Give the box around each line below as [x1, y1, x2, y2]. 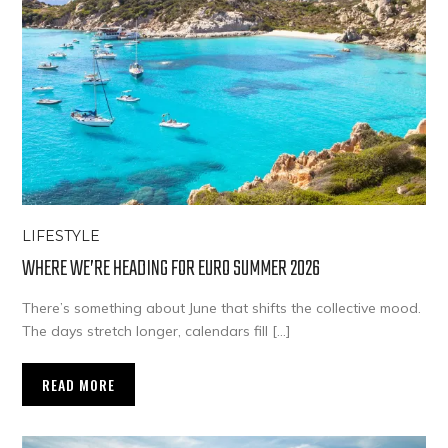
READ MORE [42, 374, 116, 396]
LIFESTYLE [22, 227, 101, 246]
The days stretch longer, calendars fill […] [22, 322, 291, 341]
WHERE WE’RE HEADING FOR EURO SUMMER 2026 [22, 252, 321, 287]
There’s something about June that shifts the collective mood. [22, 299, 422, 318]
